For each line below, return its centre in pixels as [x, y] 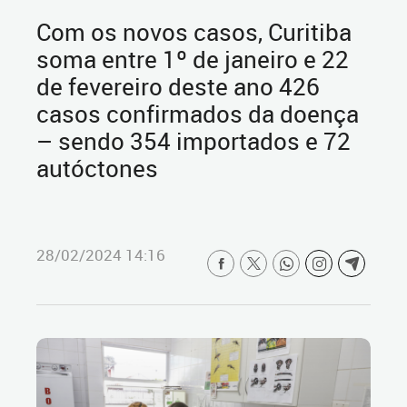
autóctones [97, 168]
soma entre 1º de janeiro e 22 [193, 59]
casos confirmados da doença [198, 114]
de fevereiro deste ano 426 [178, 86]
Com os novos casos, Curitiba [194, 32]
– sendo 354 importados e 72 [194, 141]
